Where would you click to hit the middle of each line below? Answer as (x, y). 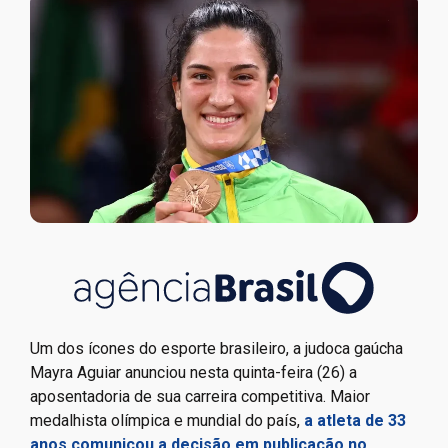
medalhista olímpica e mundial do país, (167, 420)
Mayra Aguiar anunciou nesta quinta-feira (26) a (193, 372)
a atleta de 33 (355, 420)
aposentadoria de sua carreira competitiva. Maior (200, 396)
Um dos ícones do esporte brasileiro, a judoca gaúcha (216, 348)
